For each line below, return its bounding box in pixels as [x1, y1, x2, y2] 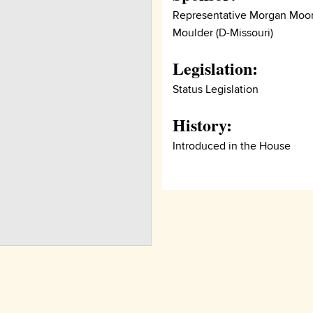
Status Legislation [173, 82, 259, 96]
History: [173, 112, 233, 137]
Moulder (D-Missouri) [173, 26, 274, 40]
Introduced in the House [173, 139, 291, 153]
